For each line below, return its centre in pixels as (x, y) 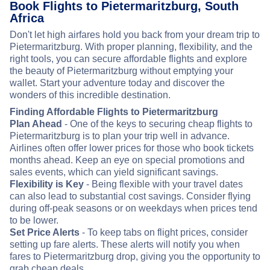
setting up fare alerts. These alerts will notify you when (125, 245)
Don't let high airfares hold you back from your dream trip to (135, 35)
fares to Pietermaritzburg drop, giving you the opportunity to (135, 257)
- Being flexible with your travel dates (163, 184)
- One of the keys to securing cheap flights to (157, 124)
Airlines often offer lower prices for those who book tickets (132, 148)
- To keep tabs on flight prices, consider (164, 233)
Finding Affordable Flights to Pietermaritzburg (114, 112)
